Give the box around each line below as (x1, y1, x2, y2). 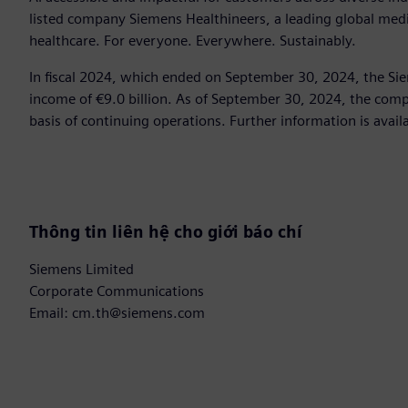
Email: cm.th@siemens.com (29, 304, 205, 322)
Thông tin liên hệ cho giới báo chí (29, 222, 302, 242)
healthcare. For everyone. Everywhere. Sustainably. (29, 32, 356, 50)
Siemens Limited (29, 260, 134, 279)
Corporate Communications (29, 282, 204, 301)
